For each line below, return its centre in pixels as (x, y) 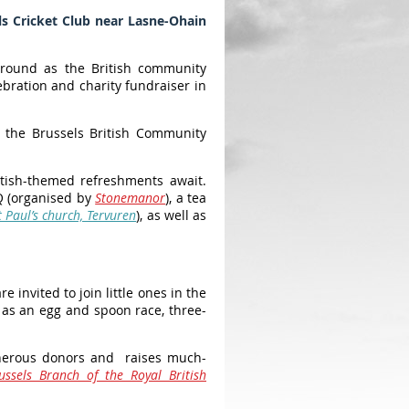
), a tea (186, 198)
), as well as (171, 215)
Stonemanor (131, 198)
